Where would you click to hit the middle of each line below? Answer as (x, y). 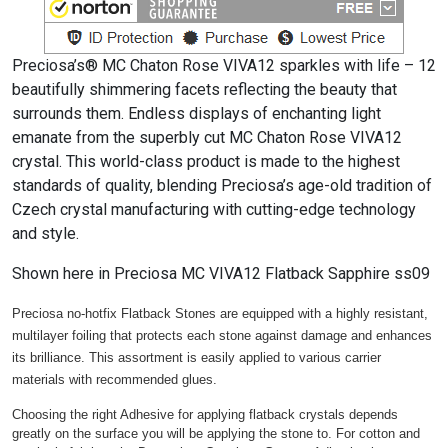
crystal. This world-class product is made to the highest (206, 161)
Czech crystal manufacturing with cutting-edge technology (214, 209)
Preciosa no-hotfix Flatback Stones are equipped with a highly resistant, (220, 313)
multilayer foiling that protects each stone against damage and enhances (222, 335)
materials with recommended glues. (114, 379)
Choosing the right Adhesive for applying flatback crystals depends (205, 414)
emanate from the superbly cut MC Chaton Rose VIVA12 (207, 137)
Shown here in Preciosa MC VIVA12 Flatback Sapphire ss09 (221, 273)
